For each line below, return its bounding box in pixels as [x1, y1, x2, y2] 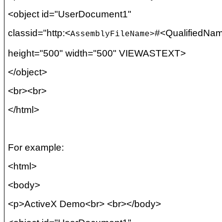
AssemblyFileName [70, 30, 150, 39]
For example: [8, 142, 64, 153]
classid [8, 28, 38, 39]
